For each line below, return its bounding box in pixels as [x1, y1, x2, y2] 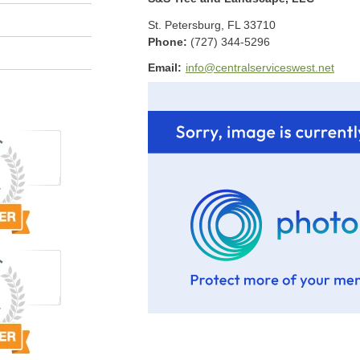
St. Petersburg [148, 18, 221, 31]
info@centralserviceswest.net [186, 60, 334, 74]
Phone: [148, 35, 190, 48]
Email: [148, 60, 182, 74]
